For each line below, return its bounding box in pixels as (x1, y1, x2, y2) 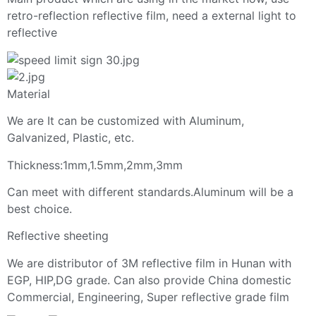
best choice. (7, 201, 72, 216)
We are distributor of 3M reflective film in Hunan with (7, 255, 291, 270)
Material (7, 86, 50, 101)
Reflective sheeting (7, 229, 109, 243)
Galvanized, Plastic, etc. (7, 130, 138, 145)
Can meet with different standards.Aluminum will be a (7, 184, 293, 199)
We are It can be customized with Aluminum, (7, 114, 244, 128)
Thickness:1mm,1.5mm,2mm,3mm (7, 157, 183, 172)
